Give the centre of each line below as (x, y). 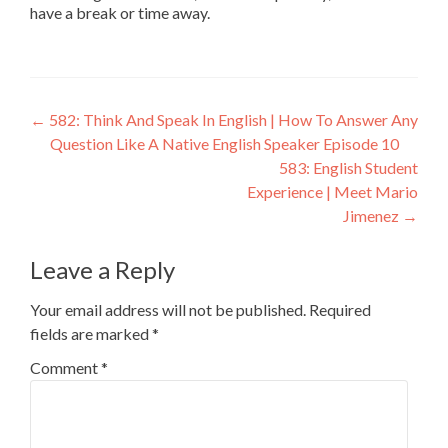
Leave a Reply (102, 269)
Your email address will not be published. (168, 309)
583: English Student (348, 167)
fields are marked (91, 333)
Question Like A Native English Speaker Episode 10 (224, 143)
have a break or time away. (120, 12)
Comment (65, 367)
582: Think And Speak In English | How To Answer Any (232, 119)
